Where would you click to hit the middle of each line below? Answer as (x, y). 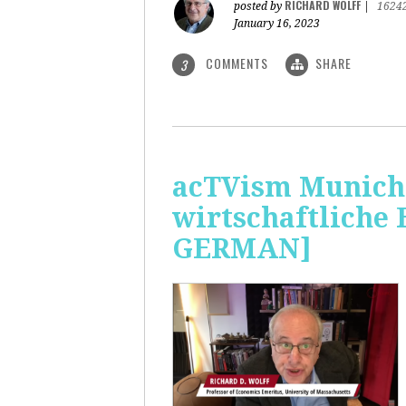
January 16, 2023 (277, 24)
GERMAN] (242, 249)
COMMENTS (237, 63)
